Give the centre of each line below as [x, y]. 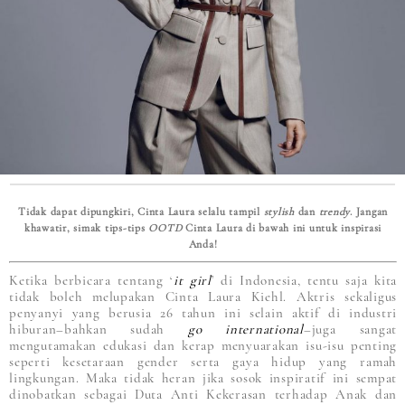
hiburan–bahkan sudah [99, 329]
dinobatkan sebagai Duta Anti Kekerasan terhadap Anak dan [203, 394]
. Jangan [369, 212]
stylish [279, 212]
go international [245, 329]
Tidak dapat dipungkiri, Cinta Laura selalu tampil [141, 212]
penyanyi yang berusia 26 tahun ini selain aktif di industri [203, 313]
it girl [192, 280]
